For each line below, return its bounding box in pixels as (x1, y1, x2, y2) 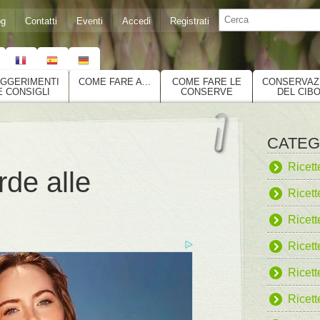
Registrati (170, 16, 209, 26)
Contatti (25, 16, 57, 26)
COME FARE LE (171, 76, 241, 87)
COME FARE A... (79, 76, 151, 87)
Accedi (122, 16, 151, 26)
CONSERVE (180, 86, 233, 97)
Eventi (76, 16, 103, 26)
